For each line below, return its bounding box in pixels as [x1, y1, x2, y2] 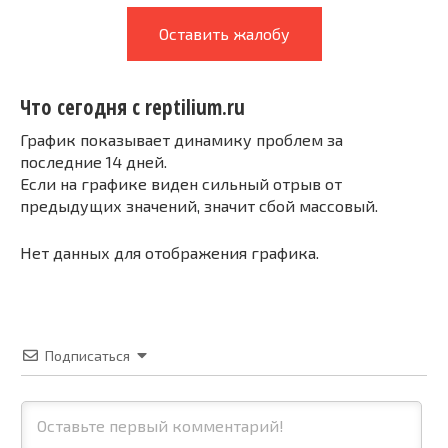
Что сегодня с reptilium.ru [20, 93, 245, 122]
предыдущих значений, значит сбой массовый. [20, 195, 378, 215]
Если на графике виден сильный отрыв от [20, 173, 342, 193]
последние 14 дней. [20, 151, 167, 171]
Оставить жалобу [158, 24, 290, 43]
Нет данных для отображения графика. [20, 242, 319, 262]
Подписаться [45, 346, 130, 364]
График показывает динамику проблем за [20, 129, 343, 149]
